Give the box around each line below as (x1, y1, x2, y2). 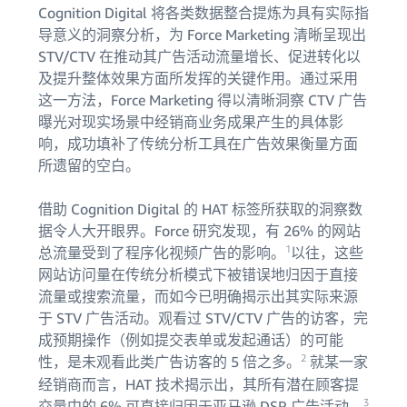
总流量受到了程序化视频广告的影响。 (38, 243, 285, 263)
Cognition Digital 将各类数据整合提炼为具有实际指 (38, 4, 369, 22)
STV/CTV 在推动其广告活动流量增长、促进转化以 (38, 47, 361, 65)
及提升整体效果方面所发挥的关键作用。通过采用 (38, 69, 358, 87)
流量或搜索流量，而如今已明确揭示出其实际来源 (38, 287, 358, 306)
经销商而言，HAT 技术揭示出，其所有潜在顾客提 (38, 374, 359, 393)
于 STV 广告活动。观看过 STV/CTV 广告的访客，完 (38, 309, 368, 328)
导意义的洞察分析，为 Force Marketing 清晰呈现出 (38, 25, 366, 44)
